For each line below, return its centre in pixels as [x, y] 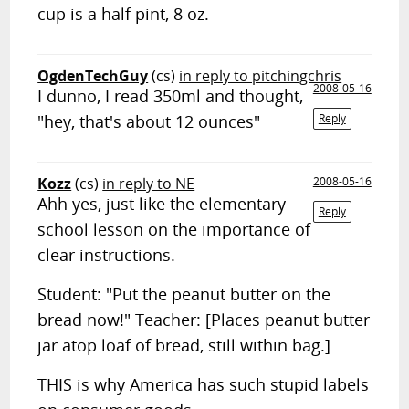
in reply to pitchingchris [261, 76]
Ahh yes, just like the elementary [162, 204]
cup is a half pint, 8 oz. [124, 14]
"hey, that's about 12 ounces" [149, 121]
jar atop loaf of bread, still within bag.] [184, 345]
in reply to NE [149, 184]
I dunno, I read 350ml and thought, [171, 96]
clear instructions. [107, 255]
